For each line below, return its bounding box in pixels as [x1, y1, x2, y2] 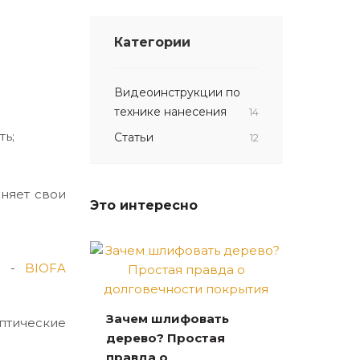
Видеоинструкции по [114, 84, 240, 100]
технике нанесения [114, 104, 227, 119]
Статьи [114, 129, 153, 145]
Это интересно [90, 197, 198, 213]
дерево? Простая [106, 329, 225, 346]
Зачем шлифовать [106, 310, 229, 326]
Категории [114, 34, 190, 50]
